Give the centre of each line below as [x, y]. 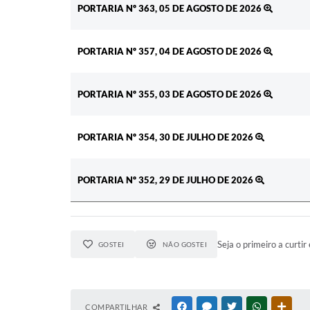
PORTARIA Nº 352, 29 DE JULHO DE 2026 [166, 180]
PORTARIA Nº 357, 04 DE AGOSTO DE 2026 [171, 51]
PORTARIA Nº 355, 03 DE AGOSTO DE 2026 [171, 94]
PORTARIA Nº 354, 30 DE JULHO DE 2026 [166, 137]
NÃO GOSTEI [185, 244]
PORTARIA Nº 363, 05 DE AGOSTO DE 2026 [171, 8]
